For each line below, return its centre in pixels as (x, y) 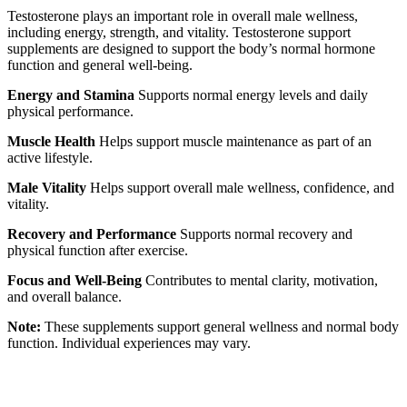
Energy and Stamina (71, 95)
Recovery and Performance (92, 234)
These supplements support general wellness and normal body (220, 327)
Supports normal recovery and (264, 234)
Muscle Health (51, 142)
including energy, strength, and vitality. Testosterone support (179, 33)
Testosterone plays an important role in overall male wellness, (183, 16)
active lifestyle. (50, 158)
